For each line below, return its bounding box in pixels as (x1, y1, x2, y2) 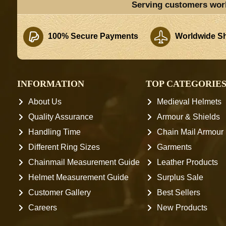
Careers (28, 203, 57, 212)
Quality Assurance (28, 112, 93, 121)
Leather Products (157, 158, 218, 166)
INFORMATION (17, 79, 84, 89)
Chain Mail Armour (157, 128, 224, 136)
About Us (28, 97, 62, 106)
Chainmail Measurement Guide (28, 158, 140, 166)
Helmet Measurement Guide (28, 173, 129, 182)
